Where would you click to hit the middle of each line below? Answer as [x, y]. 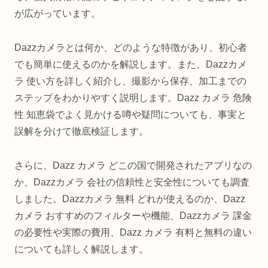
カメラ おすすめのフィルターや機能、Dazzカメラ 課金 [133, 215]
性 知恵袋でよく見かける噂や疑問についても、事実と [130, 114]
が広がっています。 [57, 14]
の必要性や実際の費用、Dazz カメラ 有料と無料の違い [133, 232]
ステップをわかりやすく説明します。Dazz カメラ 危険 [133, 98]
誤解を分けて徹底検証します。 [81, 131]
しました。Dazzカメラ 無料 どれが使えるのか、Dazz [130, 199]
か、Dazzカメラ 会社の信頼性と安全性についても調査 [132, 182]
